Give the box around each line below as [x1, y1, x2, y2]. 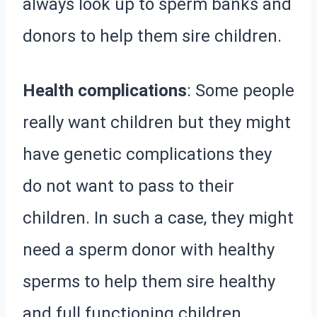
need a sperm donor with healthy [23, 239, 275, 260]
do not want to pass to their [23, 175, 234, 196]
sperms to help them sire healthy [23, 271, 275, 292]
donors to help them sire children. [23, 25, 282, 46]
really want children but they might [23, 112, 291, 132]
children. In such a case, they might [23, 207, 294, 228]
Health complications [23, 80, 187, 100]
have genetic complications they [23, 144, 272, 164]
